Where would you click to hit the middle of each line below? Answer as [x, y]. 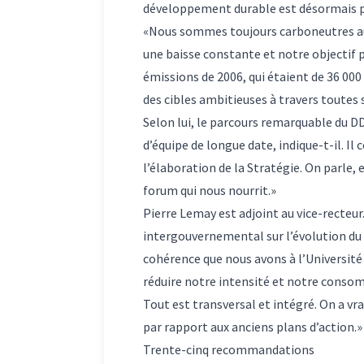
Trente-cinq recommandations [229, 349]
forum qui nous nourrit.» [210, 190]
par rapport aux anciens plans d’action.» [253, 326]
